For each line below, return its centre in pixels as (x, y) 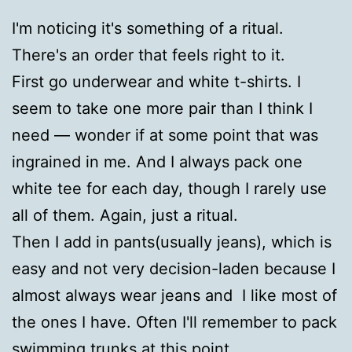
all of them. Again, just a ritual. (125, 215)
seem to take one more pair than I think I (162, 108)
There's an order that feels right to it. (148, 55)
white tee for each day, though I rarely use (169, 188)
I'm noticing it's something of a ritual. (148, 28)
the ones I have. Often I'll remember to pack (174, 322)
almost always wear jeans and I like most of (174, 295)
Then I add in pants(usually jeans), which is (172, 242)
